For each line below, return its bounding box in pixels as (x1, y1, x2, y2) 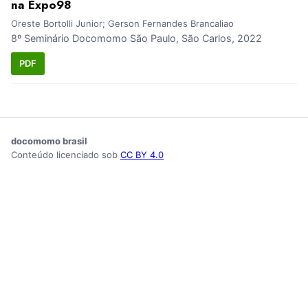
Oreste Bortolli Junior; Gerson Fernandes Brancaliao (11, 18, 234, 30)
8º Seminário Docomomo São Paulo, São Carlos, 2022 (11, 32, 262, 45)
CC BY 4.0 (120, 148, 164, 160)
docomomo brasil (11, 135, 87, 146)
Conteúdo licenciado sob (11, 148, 120, 160)
